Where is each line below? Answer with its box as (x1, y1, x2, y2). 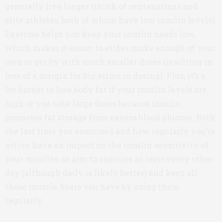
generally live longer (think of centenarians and (5, 1, 198, 11)
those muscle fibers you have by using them (5, 181, 179, 192)
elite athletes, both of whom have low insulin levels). (5, 15, 217, 25)
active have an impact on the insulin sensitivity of (5, 140, 209, 150)
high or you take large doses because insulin (5, 98, 180, 109)
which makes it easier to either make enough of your (5, 43, 216, 53)
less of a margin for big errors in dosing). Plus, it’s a (5, 70, 205, 81)
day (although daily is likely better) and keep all (5, 167, 197, 178)
